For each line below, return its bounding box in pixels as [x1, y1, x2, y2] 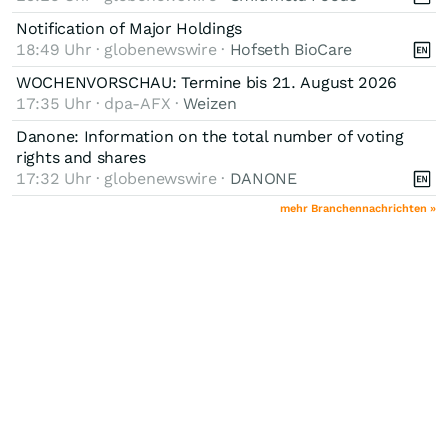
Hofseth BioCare [229, 39, 353, 59]
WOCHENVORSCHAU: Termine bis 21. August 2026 [16, 72, 398, 92]
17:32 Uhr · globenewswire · [16, 168, 230, 188]
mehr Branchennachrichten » [280, 201, 436, 215]
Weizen [183, 93, 237, 113]
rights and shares [16, 147, 146, 167]
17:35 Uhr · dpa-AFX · [16, 93, 184, 113]
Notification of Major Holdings [16, 18, 242, 38]
